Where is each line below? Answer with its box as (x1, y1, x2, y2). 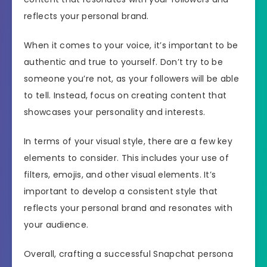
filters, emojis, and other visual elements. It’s (24, 168, 216, 181)
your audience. (24, 218, 89, 231)
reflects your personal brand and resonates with (24, 201, 233, 214)
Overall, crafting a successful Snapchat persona (24, 247, 234, 260)
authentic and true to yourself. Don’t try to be (24, 56, 223, 69)
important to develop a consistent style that (24, 185, 218, 197)
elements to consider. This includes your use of (24, 151, 229, 164)
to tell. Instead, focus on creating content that (24, 89, 227, 102)
